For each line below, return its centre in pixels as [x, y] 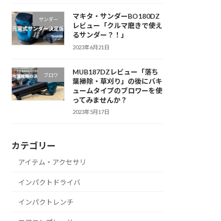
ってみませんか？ [100, 100]
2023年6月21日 [91, 47]
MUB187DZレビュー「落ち [115, 72]
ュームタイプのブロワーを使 [117, 90]
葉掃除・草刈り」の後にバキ [117, 81]
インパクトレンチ [46, 202]
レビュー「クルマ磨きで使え [117, 26]
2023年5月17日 [91, 112]
